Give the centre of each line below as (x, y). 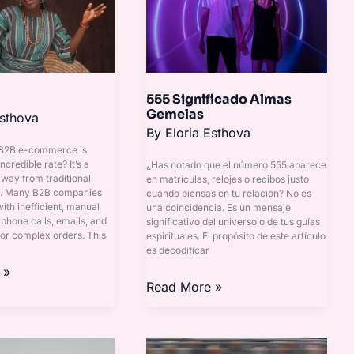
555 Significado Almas (219, 100)
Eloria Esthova (208, 133)
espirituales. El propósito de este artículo (236, 235)
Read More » (185, 286)
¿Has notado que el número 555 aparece (237, 164)
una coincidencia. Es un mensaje (219, 207)
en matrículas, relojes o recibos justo (228, 179)
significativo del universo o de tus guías (233, 221)
